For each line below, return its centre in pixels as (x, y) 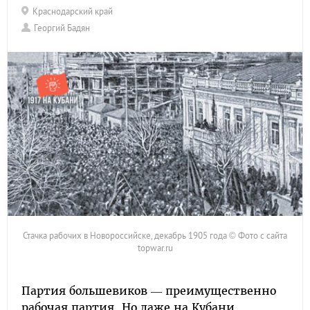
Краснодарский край (73, 11)
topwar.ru (155, 248)
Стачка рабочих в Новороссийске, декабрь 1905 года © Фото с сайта (155, 235)
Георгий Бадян (62, 28)
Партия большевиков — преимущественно (149, 291)
